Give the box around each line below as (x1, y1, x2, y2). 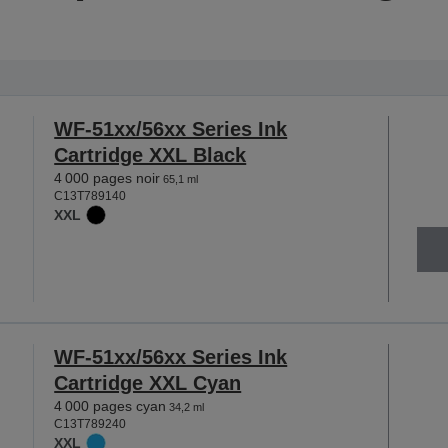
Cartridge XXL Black (54, 144, 247, 166)
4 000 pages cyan (54, 397, 167, 414)
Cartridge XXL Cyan (54, 371, 242, 394)
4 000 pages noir (54, 170, 161, 186)
